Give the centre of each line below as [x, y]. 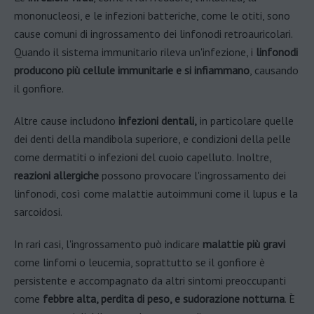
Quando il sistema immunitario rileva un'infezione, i [135, 52]
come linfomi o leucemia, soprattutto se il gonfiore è [139, 262]
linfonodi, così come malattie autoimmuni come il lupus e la [156, 194]
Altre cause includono [65, 121]
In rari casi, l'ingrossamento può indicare [107, 244]
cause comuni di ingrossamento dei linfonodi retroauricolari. [153, 34]
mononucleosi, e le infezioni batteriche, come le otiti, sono [152, 16]
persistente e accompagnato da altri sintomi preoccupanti [150, 281]
